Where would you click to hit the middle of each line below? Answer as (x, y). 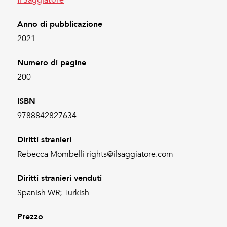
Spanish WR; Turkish (53, 192)
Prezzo (30, 216)
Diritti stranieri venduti (60, 178)
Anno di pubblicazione (60, 24)
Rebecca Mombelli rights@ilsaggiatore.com (96, 154)
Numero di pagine (52, 62)
